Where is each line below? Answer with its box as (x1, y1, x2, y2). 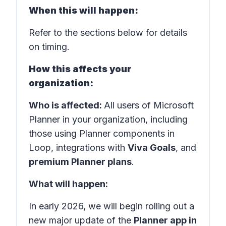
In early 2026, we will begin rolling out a (29, 201, 194, 211)
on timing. (29, 41, 70, 52)
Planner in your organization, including (29, 114, 188, 125)
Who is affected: (29, 100, 104, 110)
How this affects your (29, 64, 131, 74)
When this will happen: (29, 5, 138, 16)
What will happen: (29, 179, 108, 189)
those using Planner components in (29, 128, 175, 139)
